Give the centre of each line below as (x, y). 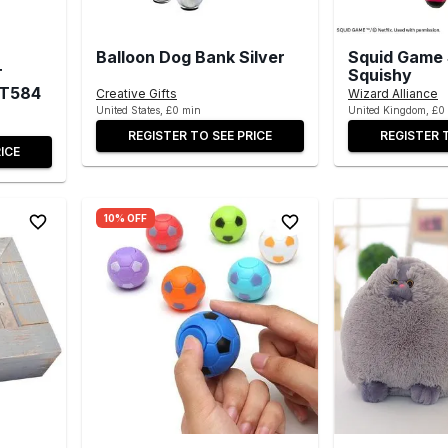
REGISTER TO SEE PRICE (200, 135)
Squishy (380, 74)
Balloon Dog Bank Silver (190, 56)
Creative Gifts (136, 93)
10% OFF (125, 217)
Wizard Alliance (393, 93)
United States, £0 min (148, 109)
